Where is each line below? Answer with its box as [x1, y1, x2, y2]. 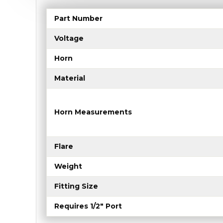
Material [54, 74, 85, 83]
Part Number [54, 14, 103, 23]
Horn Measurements [54, 108, 132, 117]
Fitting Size [54, 182, 98, 191]
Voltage [54, 34, 84, 43]
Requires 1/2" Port [54, 202, 122, 211]
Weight [54, 162, 82, 171]
